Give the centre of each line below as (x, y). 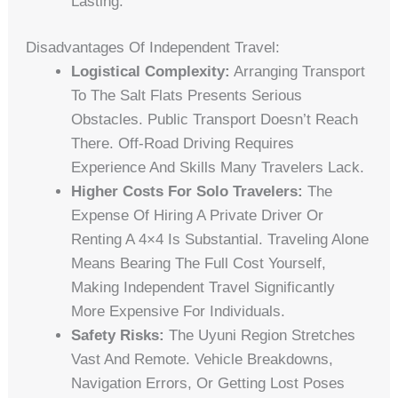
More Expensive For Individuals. (179, 312)
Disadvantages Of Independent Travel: (153, 48)
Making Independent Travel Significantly (203, 288)
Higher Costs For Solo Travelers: (187, 192)
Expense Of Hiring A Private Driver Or (198, 216)
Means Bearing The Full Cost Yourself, (199, 264)
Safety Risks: (118, 336)
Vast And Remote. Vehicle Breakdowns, (203, 360)
